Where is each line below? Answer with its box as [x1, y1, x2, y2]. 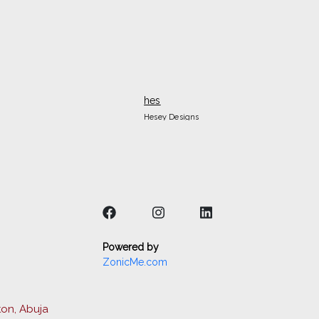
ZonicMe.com [103, 256, 167, 268]
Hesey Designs [144, 112, 199, 122]
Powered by [103, 241, 159, 253]
